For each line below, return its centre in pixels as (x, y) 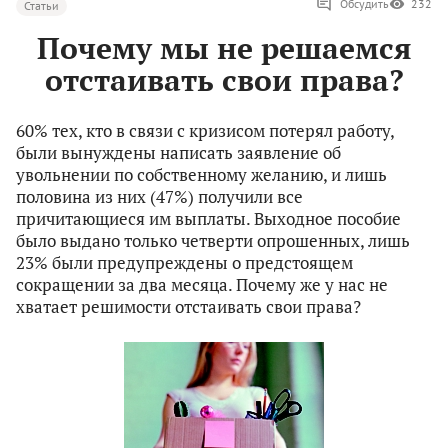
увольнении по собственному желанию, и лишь (201, 175)
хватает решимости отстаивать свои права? (188, 307)
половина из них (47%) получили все (159, 197)
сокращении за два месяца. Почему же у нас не (202, 285)
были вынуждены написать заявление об (178, 153)
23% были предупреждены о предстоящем (184, 263)
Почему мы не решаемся (224, 48)
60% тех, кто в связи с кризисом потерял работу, (205, 131)
